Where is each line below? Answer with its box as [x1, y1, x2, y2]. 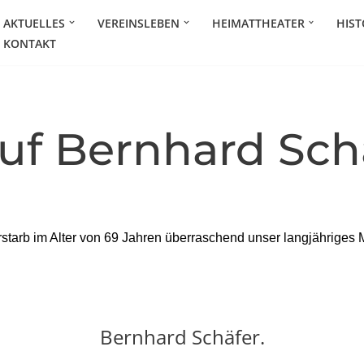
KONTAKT [3, 35, 56, 51]
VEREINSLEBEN [97, 15, 180, 31]
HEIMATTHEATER [211, 15, 305, 31]
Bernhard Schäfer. [99, 323, 265, 350]
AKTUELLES [3, 15, 65, 31]
